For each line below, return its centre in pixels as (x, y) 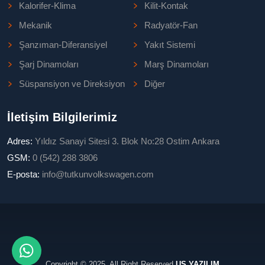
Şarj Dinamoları (49, 64)
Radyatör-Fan (171, 25)
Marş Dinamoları (177, 64)
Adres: (21, 141)
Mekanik (35, 25)
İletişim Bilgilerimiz (62, 117)
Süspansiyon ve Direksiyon (72, 84)
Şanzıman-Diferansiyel (63, 45)
